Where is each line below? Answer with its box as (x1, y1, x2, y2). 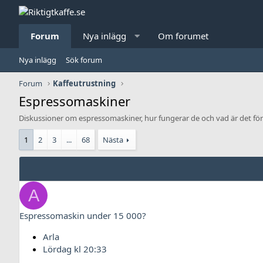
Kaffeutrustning (53, 78, 116, 89)
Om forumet (157, 30, 208, 42)
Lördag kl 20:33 (43, 243, 107, 255)
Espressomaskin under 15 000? (19, 210, 146, 221)
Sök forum (66, 55, 102, 65)
